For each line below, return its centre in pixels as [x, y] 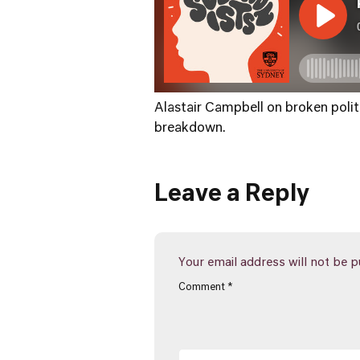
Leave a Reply [232, 194]
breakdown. [190, 129]
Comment [203, 288]
